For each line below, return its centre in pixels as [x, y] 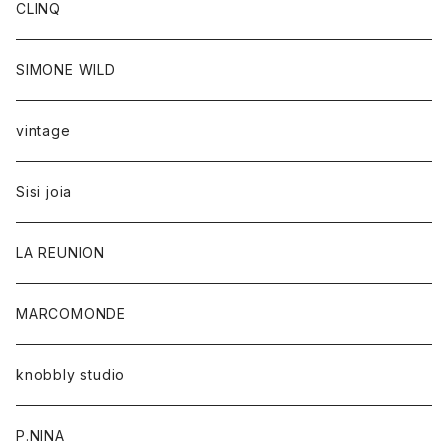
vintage [43, 130]
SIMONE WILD [66, 69]
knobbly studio [71, 374]
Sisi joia [44, 191]
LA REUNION [60, 252]
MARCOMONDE [71, 313]
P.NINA [40, 435]
